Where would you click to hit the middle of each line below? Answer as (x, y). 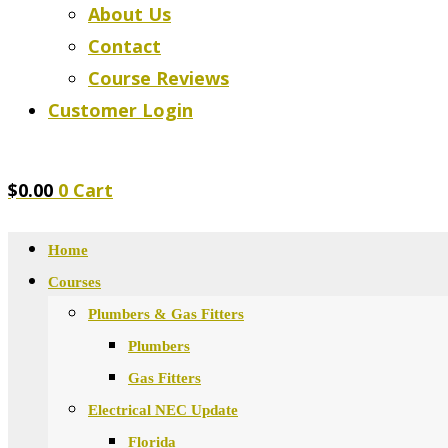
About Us (129, 14)
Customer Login (120, 110)
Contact (124, 46)
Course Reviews (158, 78)
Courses (74, 282)
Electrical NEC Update (163, 410)
